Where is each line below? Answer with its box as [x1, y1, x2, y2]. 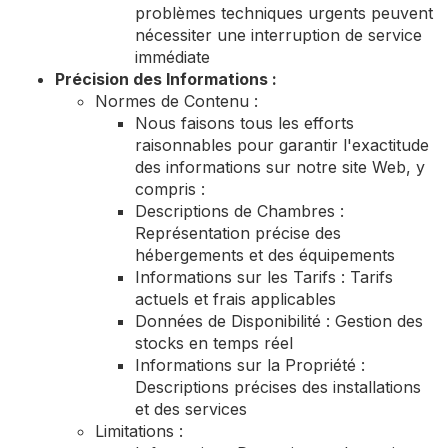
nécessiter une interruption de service [135, 25, 422, 45]
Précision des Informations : [55, 69, 277, 89]
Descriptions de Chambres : [135, 201, 344, 221]
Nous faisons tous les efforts [135, 113, 354, 133]
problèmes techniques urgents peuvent [135, 3, 433, 23]
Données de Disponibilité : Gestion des [135, 311, 423, 331]
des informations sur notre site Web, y [135, 157, 425, 177]
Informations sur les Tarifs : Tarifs [135, 267, 393, 287]
